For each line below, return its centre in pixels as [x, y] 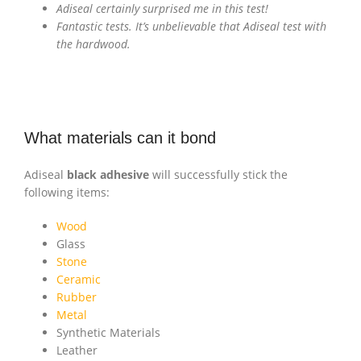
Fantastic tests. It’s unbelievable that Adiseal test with [191, 27]
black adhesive [108, 175]
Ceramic [79, 280]
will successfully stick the [218, 175]
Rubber [77, 297]
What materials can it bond [120, 138]
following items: [67, 193]
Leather [77, 351]
